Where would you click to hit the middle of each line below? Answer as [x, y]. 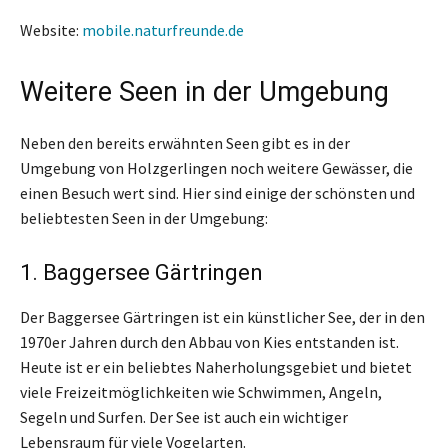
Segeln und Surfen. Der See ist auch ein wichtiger [184, 416]
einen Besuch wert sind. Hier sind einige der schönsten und [217, 192]
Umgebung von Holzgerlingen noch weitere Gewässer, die [216, 167]
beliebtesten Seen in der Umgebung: [144, 217]
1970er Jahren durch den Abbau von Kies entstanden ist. [209, 341]
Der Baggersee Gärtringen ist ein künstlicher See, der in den [222, 316]
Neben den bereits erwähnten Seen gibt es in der [185, 142]
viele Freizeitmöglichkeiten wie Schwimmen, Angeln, [201, 391]
